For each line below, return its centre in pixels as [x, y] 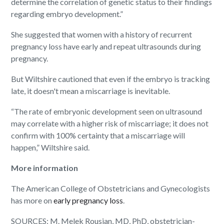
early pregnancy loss [88, 200]
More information [45, 168]
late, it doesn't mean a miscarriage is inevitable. [91, 91]
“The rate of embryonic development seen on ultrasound [107, 111]
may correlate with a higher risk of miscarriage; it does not [110, 123]
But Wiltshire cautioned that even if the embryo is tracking [111, 79]
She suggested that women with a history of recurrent [102, 34]
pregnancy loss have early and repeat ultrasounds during [106, 46]
